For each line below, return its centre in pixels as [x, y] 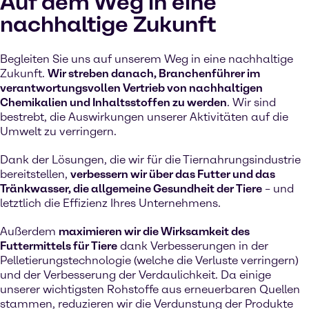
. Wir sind [251, 102]
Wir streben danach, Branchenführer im [154, 73]
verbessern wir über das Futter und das [173, 174]
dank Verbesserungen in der [193, 246]
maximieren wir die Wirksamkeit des [154, 231]
